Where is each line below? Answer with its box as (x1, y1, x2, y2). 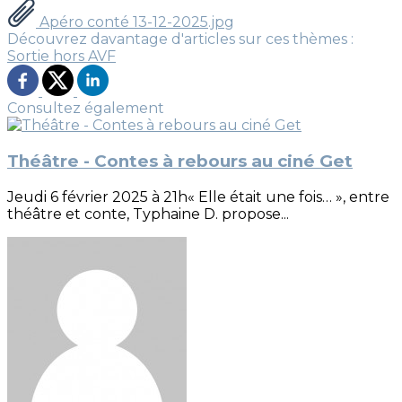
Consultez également (7, 100, 164, 118)
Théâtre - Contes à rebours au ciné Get (7, 151, 353, 172)
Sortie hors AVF (7, 48, 116, 66)
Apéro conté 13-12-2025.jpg (36, 13, 234, 31)
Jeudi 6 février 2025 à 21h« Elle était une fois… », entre (7, 188, 389, 205)
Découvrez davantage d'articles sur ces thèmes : (7, 31, 354, 48)
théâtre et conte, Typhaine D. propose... (7, 205, 289, 223)
